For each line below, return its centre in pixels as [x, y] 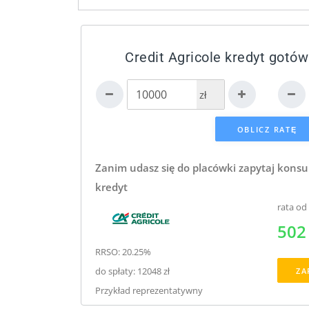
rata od [292, 207]
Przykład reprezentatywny [149, 290]
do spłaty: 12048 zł [132, 271]
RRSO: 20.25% [123, 251]
